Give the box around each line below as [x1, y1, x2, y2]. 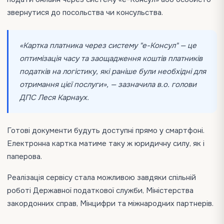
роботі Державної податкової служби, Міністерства [7, 185, 193, 195]
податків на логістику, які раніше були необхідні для [19, 66, 206, 76]
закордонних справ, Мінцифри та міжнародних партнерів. [7, 198, 213, 208]
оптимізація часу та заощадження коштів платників [19, 53, 202, 63]
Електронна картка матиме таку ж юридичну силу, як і [7, 138, 204, 148]
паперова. [7, 151, 42, 161]
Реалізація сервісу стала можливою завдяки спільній [7, 172, 196, 182]
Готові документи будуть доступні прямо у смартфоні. [7, 125, 204, 135]
